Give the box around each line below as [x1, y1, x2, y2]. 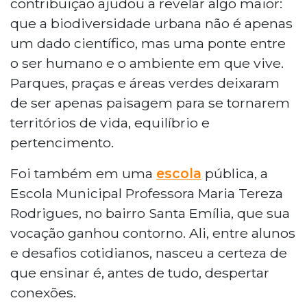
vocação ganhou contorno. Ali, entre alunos [10, 224, 295, 241]
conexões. [10, 284, 76, 301]
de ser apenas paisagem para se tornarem [10, 94, 290, 111]
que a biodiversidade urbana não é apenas [10, 14, 293, 32]
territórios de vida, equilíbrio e [10, 114, 210, 131]
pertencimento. [10, 134, 114, 151]
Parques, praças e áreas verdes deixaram [10, 74, 280, 91]
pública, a [201, 164, 268, 182]
